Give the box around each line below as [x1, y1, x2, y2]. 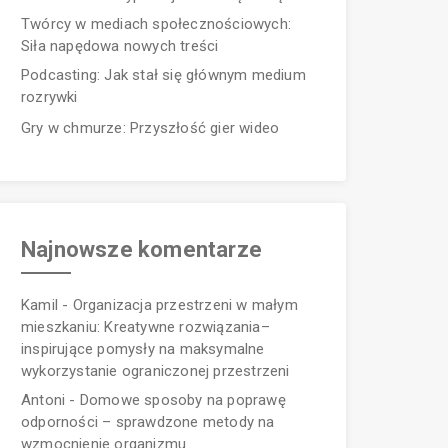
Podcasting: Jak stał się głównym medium [21, 65, 306, 84]
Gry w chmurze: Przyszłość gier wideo [21, 118, 280, 137]
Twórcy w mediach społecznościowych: [21, 14, 291, 33]
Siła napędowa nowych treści [21, 36, 219, 55]
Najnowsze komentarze [21, 237, 262, 263]
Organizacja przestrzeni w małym [72, 296, 298, 315]
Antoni [21, 391, 66, 410]
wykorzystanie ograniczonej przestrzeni [21, 362, 290, 381]
